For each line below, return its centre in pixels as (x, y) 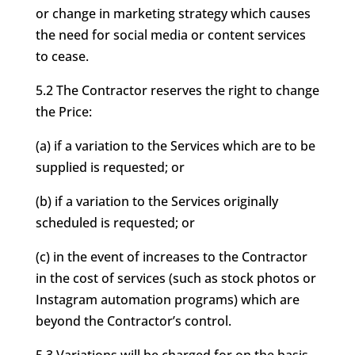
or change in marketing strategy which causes (173, 13)
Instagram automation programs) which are (167, 300)
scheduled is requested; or (115, 223)
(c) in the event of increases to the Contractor (171, 257)
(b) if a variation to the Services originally (157, 201)
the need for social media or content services (170, 35)
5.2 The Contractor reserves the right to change (177, 90)
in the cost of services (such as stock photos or (176, 278)
